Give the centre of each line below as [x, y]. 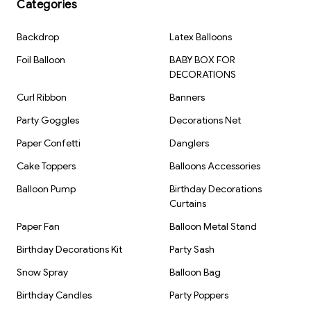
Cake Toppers [46, 166]
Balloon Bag [195, 272]
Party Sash [192, 249]
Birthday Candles [54, 295]
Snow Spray [42, 272]
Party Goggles [48, 120]
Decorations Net [205, 120]
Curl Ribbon [42, 97]
